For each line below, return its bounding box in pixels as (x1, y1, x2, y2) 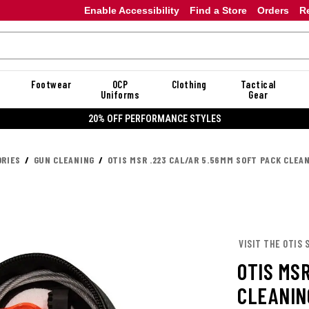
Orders (257, 4, 289, 16)
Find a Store (189, 4, 247, 16)
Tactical (240, 78, 276, 90)
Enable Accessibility (83, 4, 179, 16)
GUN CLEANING (33, 154, 94, 166)
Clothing (171, 78, 207, 90)
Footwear (31, 78, 71, 90)
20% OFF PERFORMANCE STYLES (88, 112, 221, 124)
